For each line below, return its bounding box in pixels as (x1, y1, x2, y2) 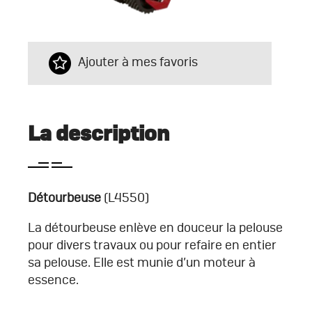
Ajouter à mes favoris (78, 56, 198, 70)
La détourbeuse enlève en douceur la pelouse (28, 221, 283, 235)
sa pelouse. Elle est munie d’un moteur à (28, 256, 256, 270)
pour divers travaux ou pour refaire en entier (28, 239, 276, 252)
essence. (28, 274, 79, 287)
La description (28, 123, 169, 145)
